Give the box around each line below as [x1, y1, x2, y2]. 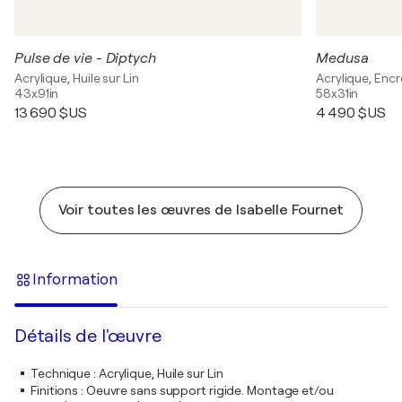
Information [32, 270, 118, 288]
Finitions [31, 383, 79, 398]
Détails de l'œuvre [14, 326, 162, 346]
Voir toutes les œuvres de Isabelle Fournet [57, 202, 345, 218]
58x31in [316, 86, 359, 100]
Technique [31, 366, 92, 380]
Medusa [316, 50, 369, 66]
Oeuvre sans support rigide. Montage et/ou [85, 383, 334, 398]
